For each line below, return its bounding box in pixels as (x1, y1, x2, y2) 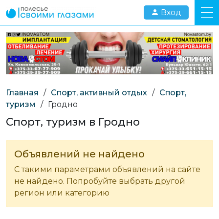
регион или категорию (14, 188, 109, 197)
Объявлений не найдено (14, 148, 145, 160)
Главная (6, 88, 39, 97)
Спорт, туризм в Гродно (6, 115, 140, 128)
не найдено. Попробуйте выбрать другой (14, 176, 185, 186)
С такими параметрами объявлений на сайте (14, 164, 200, 174)
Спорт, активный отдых (51, 88, 147, 97)
